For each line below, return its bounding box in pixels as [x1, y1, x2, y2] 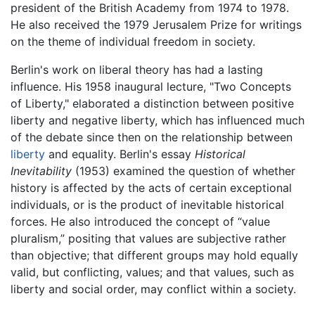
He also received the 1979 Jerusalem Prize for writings [11, 17, 302, 32]
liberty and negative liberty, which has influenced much [11, 112, 304, 127]
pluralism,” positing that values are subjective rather [11, 231, 286, 245]
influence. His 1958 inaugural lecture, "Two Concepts [11, 79, 291, 94]
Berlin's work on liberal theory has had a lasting [11, 62, 263, 77]
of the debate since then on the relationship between [11, 129, 292, 144]
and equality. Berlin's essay [45, 146, 195, 161]
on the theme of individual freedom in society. [11, 34, 255, 49]
